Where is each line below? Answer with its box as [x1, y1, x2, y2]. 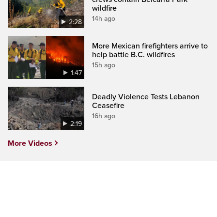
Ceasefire [92, 101, 125, 111]
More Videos [8, 139, 52, 149]
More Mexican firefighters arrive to [92, 41, 208, 51]
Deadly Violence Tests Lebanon [92, 92, 200, 102]
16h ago [92, 112, 116, 121]
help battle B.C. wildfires [92, 50, 175, 60]
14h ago [92, 15, 116, 23]
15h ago [92, 61, 116, 70]
